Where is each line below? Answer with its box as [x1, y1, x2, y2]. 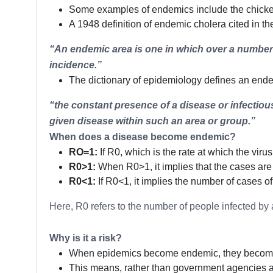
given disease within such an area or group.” [49, 115, 255, 126]
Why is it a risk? [49, 232, 122, 243]
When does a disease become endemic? [49, 131, 236, 142]
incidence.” [49, 59, 102, 70]
